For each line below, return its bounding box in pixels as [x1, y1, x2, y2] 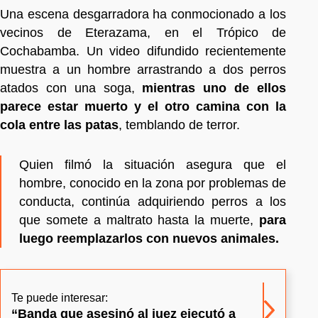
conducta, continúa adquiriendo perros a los [19, 194, 286, 209]
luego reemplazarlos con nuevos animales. [19, 231, 279, 246]
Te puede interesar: [11, 291, 108, 304]
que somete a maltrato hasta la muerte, [19, 212, 259, 227]
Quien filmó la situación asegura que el [19, 157, 286, 172]
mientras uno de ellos [142, 80, 287, 95]
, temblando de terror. [119, 117, 240, 132]
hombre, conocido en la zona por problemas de [19, 175, 286, 190]
